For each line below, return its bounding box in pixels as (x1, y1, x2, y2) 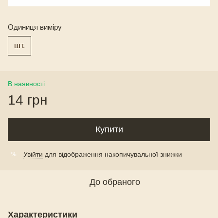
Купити (95, 125, 123, 135)
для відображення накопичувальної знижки (43, 150, 182, 159)
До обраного (90, 177, 140, 187)
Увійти (23, 150, 43, 159)
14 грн (8, 92, 47, 108)
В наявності (8, 80, 45, 88)
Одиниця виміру (8, 23, 62, 32)
